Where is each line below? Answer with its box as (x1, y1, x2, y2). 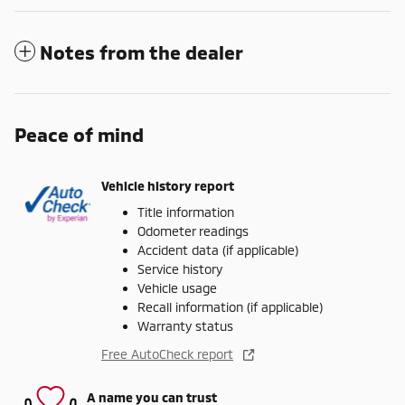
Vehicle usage (137, 280, 217, 297)
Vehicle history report (101, 177, 234, 193)
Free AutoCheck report (101, 346, 233, 363)
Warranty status (137, 318, 233, 334)
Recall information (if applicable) (137, 299, 323, 316)
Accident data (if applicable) (137, 242, 298, 259)
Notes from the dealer (40, 41, 243, 64)
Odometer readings (137, 223, 249, 240)
